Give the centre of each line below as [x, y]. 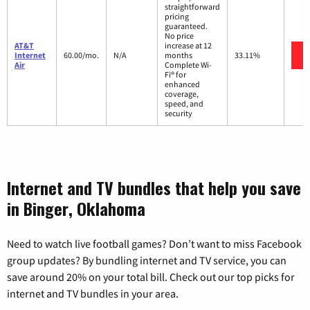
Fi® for [175, 75]
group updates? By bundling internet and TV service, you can [147, 261]
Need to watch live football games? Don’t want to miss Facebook [154, 244]
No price [179, 36]
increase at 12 [188, 46]
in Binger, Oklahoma [76, 209]
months [179, 55]
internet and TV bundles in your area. [93, 294]
